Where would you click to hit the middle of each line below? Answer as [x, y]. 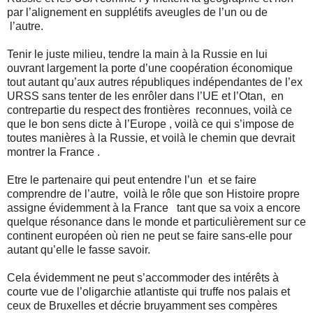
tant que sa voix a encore [239, 208]
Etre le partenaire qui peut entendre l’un [106, 180]
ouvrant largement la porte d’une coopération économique [150, 68]
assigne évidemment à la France [88, 208]
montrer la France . [53, 152]
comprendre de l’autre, [63, 194]
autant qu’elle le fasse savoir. [79, 249]
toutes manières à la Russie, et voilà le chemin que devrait [151, 138]
